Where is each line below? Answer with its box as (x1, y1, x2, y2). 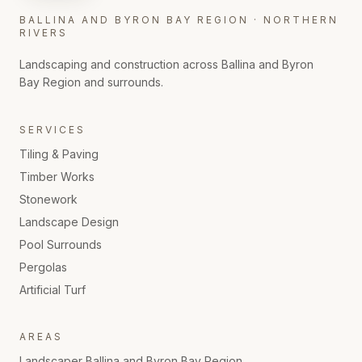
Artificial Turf (19, 283, 86, 297)
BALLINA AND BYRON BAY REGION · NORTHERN (19, 14, 339, 27)
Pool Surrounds (19, 238, 102, 252)
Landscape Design (19, 215, 119, 229)
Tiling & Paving (19, 147, 99, 162)
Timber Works (19, 170, 95, 184)
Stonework (19, 192, 78, 207)
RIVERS (19, 27, 68, 40)
